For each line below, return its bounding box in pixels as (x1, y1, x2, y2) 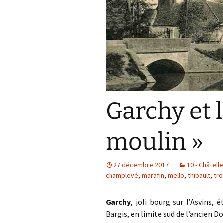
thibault (188, 171, 210, 180)
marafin (142, 171, 164, 180)
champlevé (106, 171, 138, 180)
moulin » (106, 127, 203, 156)
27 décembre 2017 (113, 160, 169, 169)
